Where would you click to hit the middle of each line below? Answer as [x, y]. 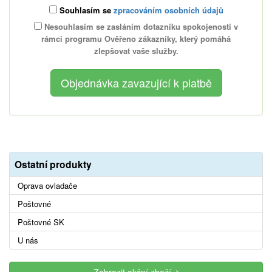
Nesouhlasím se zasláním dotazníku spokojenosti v [140, 27]
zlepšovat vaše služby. [136, 51]
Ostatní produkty [53, 165]
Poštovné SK [41, 222]
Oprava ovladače [47, 186]
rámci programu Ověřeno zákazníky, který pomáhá [136, 39]
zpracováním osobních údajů [168, 10]
